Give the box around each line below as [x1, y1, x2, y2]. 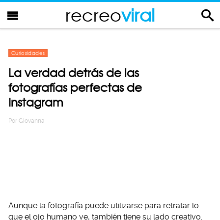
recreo [65, 4, 121, 26]
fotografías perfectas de [8, 81, 142, 95]
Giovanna [19, 117, 45, 124]
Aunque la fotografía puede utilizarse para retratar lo [8, 201, 199, 210]
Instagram [8, 95, 63, 110]
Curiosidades [11, 50, 45, 56]
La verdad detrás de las [8, 66, 139, 80]
